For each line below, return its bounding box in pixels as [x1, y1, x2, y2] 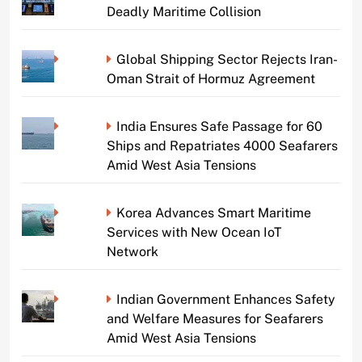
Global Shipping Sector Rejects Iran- [116, 51, 338, 67]
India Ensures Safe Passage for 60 [116, 118, 322, 134]
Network [106, 243, 158, 259]
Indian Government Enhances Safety [116, 291, 335, 307]
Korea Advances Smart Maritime [116, 204, 311, 221]
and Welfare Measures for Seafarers [106, 310, 323, 326]
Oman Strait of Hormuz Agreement [106, 70, 315, 86]
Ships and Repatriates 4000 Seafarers [106, 137, 338, 154]
